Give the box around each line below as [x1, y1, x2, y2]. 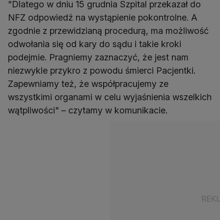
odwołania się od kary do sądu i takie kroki [8, 39, 181, 50]
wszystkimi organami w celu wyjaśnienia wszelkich [8, 92, 212, 103]
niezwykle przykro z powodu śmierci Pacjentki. [8, 65, 195, 76]
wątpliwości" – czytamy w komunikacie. [8, 105, 167, 116]
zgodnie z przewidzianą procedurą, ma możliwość [8, 26, 209, 36]
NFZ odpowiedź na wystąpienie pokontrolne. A [8, 12, 197, 23]
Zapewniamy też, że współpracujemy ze [8, 79, 168, 89]
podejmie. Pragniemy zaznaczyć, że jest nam [8, 52, 189, 63]
